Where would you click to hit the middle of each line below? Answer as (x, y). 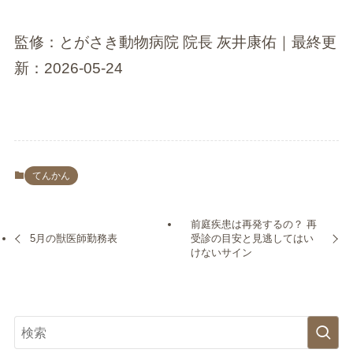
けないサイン (221, 252)
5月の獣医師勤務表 (74, 238)
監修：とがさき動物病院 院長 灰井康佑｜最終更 (175, 42)
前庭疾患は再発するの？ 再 (253, 224)
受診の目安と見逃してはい (252, 238)
